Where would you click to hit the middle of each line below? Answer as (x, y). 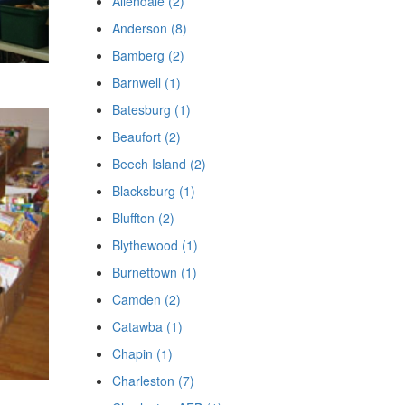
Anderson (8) (149, 28)
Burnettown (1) (154, 272)
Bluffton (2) (143, 218)
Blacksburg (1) (153, 191)
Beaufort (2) (146, 137)
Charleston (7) (153, 381)
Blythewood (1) (155, 245)
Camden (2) (146, 299)
